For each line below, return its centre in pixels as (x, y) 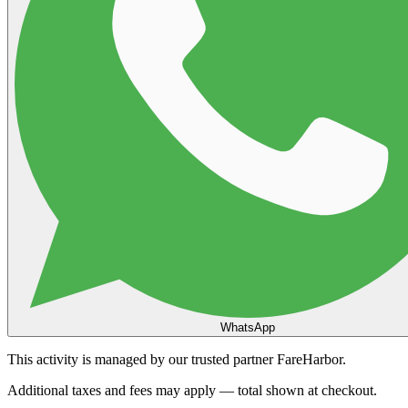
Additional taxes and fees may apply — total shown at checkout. (192, 390)
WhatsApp (248, 327)
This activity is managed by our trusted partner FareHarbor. (177, 359)
